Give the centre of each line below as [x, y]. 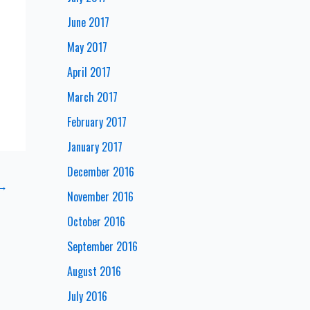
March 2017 [92, 97]
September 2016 [102, 246]
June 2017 [88, 22]
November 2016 [100, 196]
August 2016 [94, 271]
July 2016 [87, 296]
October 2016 [96, 221]
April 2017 [89, 72]
